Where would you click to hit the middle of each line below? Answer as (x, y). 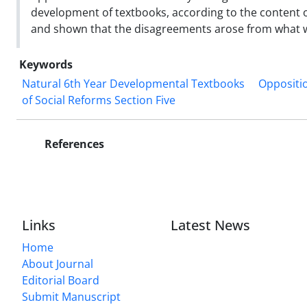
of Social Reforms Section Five (99, 100)
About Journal (58, 263)
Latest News (211, 225)
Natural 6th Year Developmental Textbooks (133, 83)
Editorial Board (61, 280)
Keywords (46, 64)
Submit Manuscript (71, 296)
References (73, 144)
